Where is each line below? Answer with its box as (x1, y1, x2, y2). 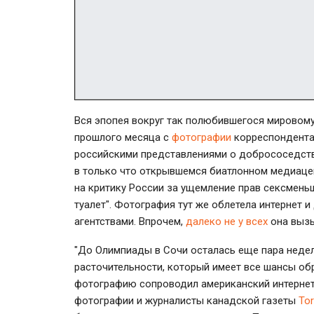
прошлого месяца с (74, 130, 172, 144)
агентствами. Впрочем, (74, 214, 186, 228)
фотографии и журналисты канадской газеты (74, 294, 299, 307)
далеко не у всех (186, 214, 268, 228)
